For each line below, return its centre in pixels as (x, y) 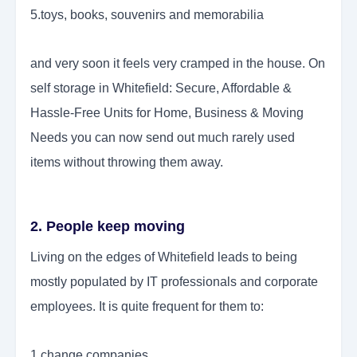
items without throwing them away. (127, 163)
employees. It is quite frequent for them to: (147, 307)
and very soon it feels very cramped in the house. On (178, 64)
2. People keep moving (108, 227)
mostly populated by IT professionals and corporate (174, 282)
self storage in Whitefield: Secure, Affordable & (161, 88)
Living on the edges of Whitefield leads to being (164, 257)
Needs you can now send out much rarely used (163, 138)
